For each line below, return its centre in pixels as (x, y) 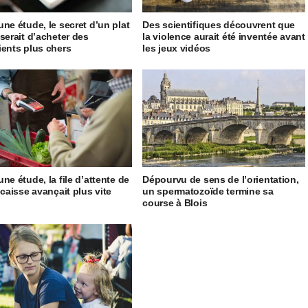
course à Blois (175, 203)
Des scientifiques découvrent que (219, 25)
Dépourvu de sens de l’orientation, (221, 180)
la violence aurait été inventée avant (224, 37)
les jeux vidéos (176, 48)
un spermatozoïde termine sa (208, 191)
